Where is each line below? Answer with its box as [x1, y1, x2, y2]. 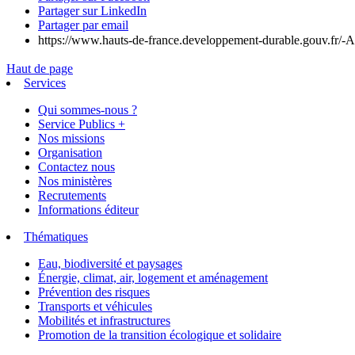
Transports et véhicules [38, 299, 152, 313]
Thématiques [24, 229, 88, 243]
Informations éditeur [38, 202, 139, 216]
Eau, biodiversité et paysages [38, 256, 182, 270]
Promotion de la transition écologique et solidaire [38, 327, 281, 342]
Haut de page [6, 61, 73, 75]
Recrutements [38, 188, 106, 202]
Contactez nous [38, 159, 115, 174]
